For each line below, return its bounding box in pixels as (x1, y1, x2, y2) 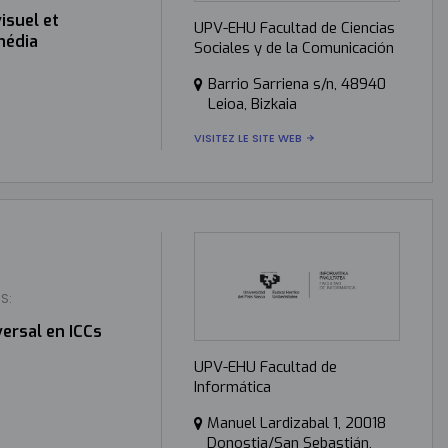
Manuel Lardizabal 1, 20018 (206, 412, 386, 433)
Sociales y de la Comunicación (193, 37, 394, 58)
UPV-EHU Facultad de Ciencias (193, 17, 395, 38)
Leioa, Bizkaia (207, 93, 297, 114)
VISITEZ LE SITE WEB (193, 129, 302, 146)
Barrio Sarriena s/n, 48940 (207, 73, 386, 94)
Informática (193, 376, 271, 397)
